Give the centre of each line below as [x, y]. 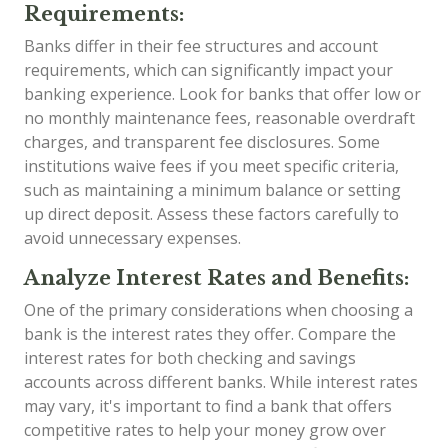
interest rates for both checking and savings [190, 357]
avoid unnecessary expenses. [132, 237]
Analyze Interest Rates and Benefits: [216, 277]
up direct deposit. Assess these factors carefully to [211, 213]
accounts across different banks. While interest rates [221, 381]
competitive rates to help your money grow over [205, 429]
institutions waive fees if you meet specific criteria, [211, 165]
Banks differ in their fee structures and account [201, 45]
